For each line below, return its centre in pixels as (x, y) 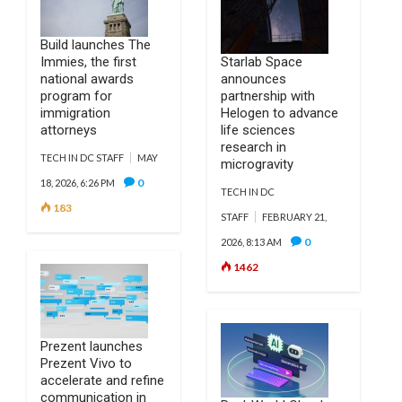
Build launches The (96, 45)
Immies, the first (88, 62)
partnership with (267, 96)
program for (76, 96)
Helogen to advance (279, 113)
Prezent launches (92, 346)
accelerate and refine (102, 380)
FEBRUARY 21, (294, 217)
